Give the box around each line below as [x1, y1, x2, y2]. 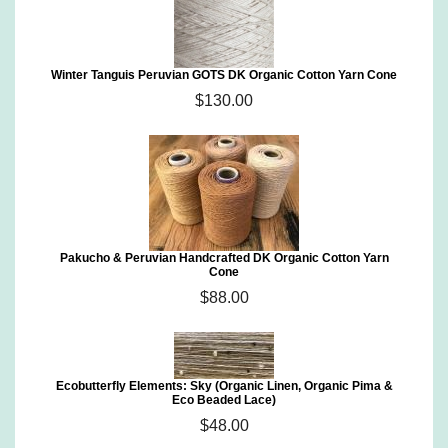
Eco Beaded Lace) [172, 393, 276, 407]
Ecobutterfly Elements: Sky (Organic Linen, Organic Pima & [55, 379, 393, 393]
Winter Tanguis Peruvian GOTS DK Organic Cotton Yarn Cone [51, 68, 397, 82]
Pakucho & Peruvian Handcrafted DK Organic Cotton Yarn [59, 251, 389, 265]
